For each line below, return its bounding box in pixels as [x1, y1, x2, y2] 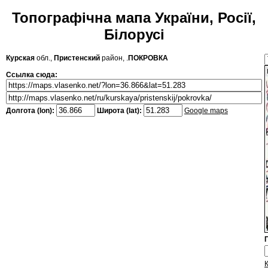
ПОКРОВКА [128, 54, 168, 63]
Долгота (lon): [6, 106, 56, 115]
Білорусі [103, 26, 165, 43]
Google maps [184, 106, 228, 115]
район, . [100, 54, 128, 63]
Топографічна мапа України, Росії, [12, 10, 256, 26]
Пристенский [54, 54, 100, 63]
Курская [6, 54, 35, 63]
